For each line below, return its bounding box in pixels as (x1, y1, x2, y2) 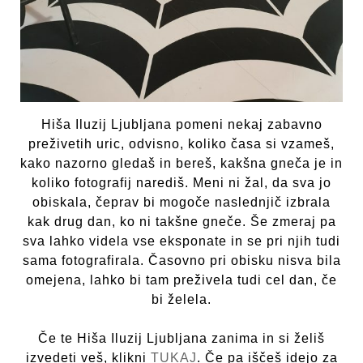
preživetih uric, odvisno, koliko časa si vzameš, (28, 137, 335, 152)
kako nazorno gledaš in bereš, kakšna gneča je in (20, 156, 343, 171)
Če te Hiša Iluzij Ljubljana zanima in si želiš (38, 331, 325, 346)
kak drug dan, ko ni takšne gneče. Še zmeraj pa (27, 215, 336, 229)
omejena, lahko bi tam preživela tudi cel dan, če (26, 273, 337, 288)
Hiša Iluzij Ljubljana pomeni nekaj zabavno (41, 117, 322, 132)
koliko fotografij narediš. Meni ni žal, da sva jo (32, 176, 331, 190)
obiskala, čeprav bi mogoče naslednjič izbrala (32, 195, 331, 210)
